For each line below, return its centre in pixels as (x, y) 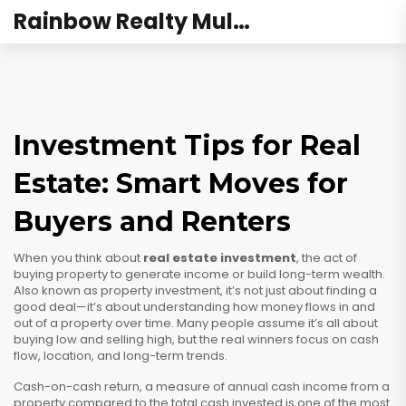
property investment (160, 290)
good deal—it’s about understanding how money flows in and (194, 307)
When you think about (78, 258)
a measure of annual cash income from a (267, 387)
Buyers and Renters (152, 222)
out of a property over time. (94, 323)
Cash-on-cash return (77, 387)
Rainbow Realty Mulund (242, 21)
